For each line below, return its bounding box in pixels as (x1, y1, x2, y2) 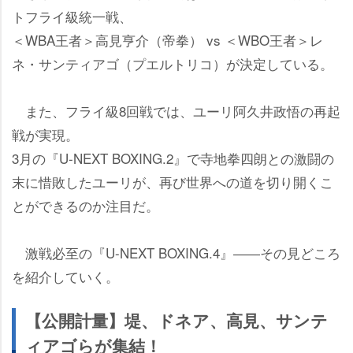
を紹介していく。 (12, 266, 119, 286)
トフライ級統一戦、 (12, 6, 132, 26)
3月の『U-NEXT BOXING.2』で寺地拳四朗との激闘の (12, 147, 334, 168)
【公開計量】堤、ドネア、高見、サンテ (25, 307, 328, 333)
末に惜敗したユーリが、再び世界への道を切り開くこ (12, 171, 333, 191)
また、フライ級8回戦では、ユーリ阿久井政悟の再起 (12, 100, 340, 121)
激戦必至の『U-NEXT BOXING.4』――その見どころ (12, 242, 340, 262)
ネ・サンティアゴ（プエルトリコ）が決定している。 (12, 53, 333, 73)
